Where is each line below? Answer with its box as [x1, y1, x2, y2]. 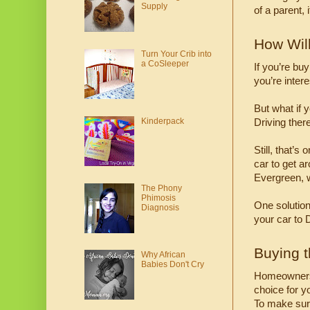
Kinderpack [140, 116, 184, 126]
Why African [140, 250, 185, 260]
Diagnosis [140, 202, 179, 212]
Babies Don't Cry [140, 259, 204, 270]
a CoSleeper [140, 59, 189, 69]
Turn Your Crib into [140, 49, 212, 60]
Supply [140, 1, 167, 12]
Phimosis [140, 192, 176, 203]
